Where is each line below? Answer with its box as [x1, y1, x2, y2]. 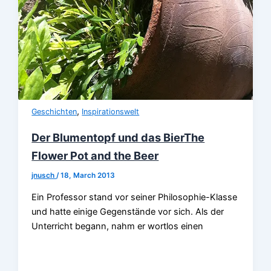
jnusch [31, 171, 57, 180]
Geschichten [31, 107, 77, 117]
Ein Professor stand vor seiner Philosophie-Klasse [31, 192, 238, 203]
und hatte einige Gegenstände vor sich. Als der [31, 206, 224, 218]
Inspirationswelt [82, 107, 140, 117]
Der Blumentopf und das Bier [31, 130, 184, 144]
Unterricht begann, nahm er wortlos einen [31, 221, 204, 232]
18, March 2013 [60, 171, 116, 180]
